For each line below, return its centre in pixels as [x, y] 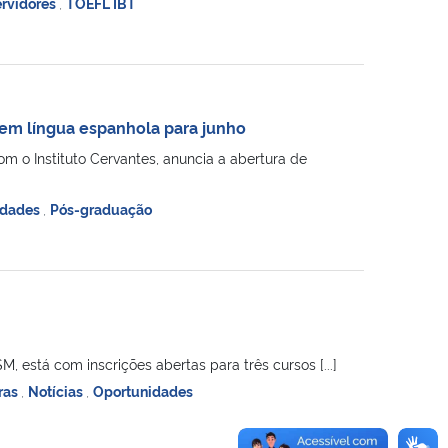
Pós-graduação [100, 208]
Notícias [56, 390]
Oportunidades [142, 390]
